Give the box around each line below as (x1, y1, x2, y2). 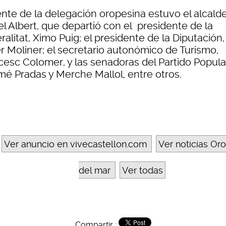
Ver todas (122, 165, 163, 176)
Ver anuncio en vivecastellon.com (4, 139, 147, 150)
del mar (79, 165, 110, 176)
